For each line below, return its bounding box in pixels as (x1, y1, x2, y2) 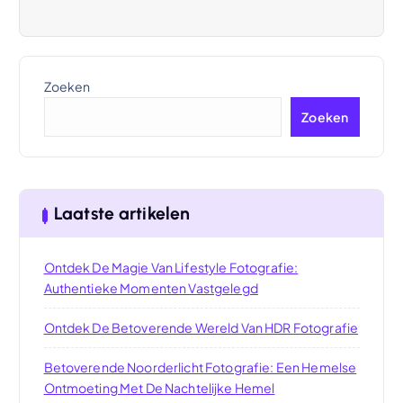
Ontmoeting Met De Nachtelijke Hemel (43, 380, 275, 397)
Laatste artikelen (53, 202, 191, 224)
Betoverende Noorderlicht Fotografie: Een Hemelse (43, 359, 357, 376)
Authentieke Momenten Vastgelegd (43, 280, 258, 297)
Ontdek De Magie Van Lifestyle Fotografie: (43, 259, 299, 276)
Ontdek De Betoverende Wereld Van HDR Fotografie (43, 319, 359, 336)
